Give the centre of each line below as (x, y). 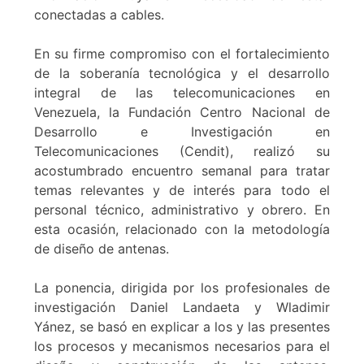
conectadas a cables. (100, 14)
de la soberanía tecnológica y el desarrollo (182, 73)
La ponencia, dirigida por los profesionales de (182, 287)
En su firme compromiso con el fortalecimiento (182, 53)
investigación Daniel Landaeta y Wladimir (182, 307)
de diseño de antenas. (102, 248)
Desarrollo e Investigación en (182, 131)
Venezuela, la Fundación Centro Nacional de (182, 112)
